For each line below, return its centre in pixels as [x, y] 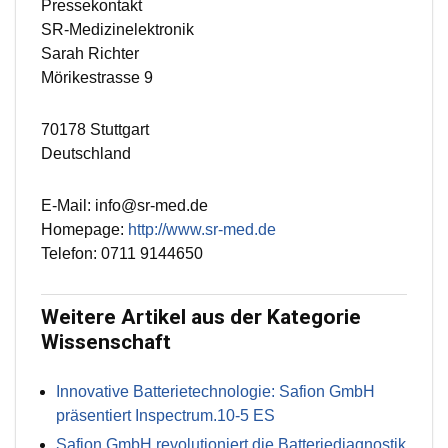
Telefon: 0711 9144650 [122, 254]
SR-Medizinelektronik [117, 30]
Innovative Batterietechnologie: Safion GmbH [215, 392]
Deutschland [86, 154]
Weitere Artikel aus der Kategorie [201, 317]
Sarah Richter [90, 54]
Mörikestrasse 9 [97, 78]
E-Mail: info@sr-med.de [124, 206]
